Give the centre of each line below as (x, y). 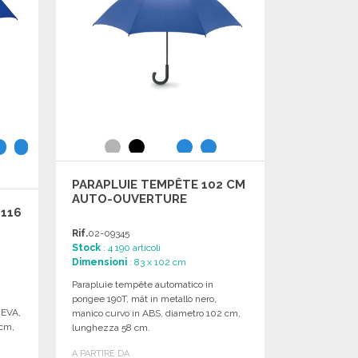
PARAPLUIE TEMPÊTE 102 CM (159, 184)
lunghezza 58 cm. (111, 327)
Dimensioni (100, 262)
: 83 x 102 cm (157, 262)
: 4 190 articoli (131, 247)
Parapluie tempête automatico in (143, 284)
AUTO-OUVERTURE (130, 199)
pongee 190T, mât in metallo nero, (145, 298)
